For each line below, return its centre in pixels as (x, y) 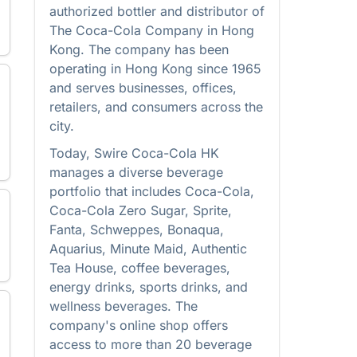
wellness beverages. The (124, 306)
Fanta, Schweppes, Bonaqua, (137, 229)
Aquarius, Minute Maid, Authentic (148, 249)
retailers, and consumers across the (156, 107)
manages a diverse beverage (136, 172)
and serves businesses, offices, (143, 88)
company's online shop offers (139, 325)
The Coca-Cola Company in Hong (152, 30)
